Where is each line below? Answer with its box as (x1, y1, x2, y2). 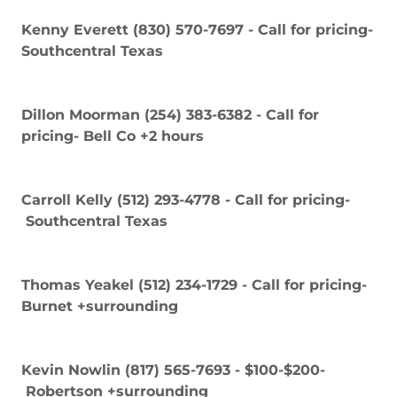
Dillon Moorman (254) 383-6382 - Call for (21, 105, 319, 123)
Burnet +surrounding (21, 297, 178, 315)
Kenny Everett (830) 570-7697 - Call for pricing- (21, 20, 373, 38)
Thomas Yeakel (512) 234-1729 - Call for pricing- (21, 276, 367, 293)
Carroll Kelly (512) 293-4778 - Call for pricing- (21, 191, 350, 208)
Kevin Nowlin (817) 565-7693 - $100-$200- (21, 361, 325, 378)
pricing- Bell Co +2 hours (21, 127, 204, 144)
